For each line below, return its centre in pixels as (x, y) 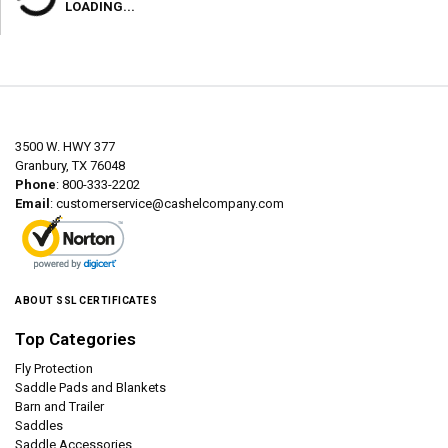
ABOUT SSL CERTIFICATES (86, 300)
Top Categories (75, 339)
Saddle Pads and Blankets (90, 387)
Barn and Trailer (59, 406)
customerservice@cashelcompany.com (170, 203)
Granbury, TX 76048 (70, 165)
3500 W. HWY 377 (65, 146)
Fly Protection (54, 368)
